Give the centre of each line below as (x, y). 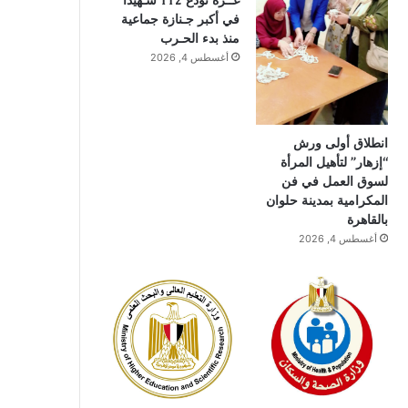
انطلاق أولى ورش (340, 143)
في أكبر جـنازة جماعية (180, 20)
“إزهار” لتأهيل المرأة (334, 163)
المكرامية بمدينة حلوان (326, 201)
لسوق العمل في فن (334, 182)
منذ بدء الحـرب (199, 39)
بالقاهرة (367, 220)
